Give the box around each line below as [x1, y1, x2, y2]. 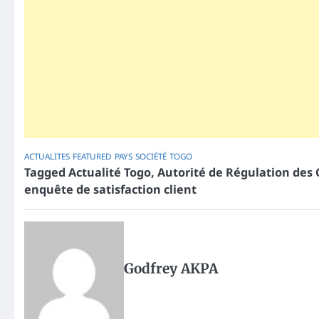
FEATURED [73, 150, 112, 162]
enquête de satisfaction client [24, 181, 197, 197]
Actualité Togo [68, 164, 151, 180]
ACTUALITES [24, 150, 70, 162]
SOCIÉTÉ [135, 150, 167, 162]
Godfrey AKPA [124, 259, 218, 277]
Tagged [24, 164, 68, 180]
